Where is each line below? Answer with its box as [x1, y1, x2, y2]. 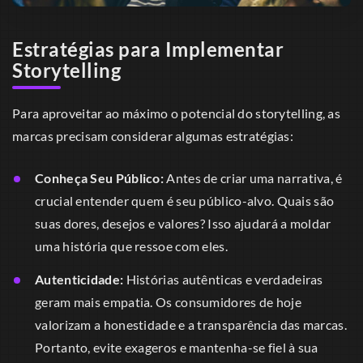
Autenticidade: [35, 271, 124, 288]
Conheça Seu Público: [35, 169, 164, 186]
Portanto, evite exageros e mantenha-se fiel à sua [35, 340, 318, 356]
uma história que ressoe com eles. [35, 237, 228, 254]
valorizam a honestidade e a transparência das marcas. [35, 317, 347, 333]
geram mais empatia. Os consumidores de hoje [35, 294, 301, 310]
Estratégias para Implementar [12, 37, 284, 62]
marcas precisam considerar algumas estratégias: [12, 127, 294, 143]
